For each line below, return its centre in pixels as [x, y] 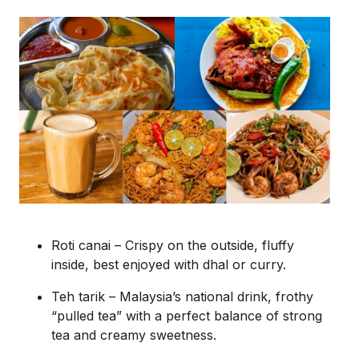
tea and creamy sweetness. [134, 335]
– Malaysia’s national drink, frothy [209, 296]
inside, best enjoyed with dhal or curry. [169, 264]
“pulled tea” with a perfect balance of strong [187, 315]
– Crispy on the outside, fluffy [202, 245]
